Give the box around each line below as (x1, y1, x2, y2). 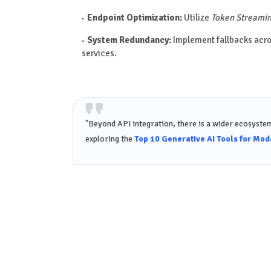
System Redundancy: (87, 34, 171, 46)
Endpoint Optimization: (87, 12, 182, 24)
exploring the (85, 134, 134, 145)
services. (81, 48, 117, 59)
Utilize (181, 12, 211, 24)
